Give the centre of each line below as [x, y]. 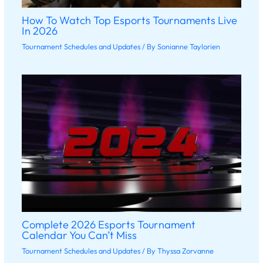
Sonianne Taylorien [188, 46]
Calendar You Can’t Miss [79, 235]
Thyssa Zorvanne [185, 250]
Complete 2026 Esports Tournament [108, 225]
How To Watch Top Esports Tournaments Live [129, 21]
